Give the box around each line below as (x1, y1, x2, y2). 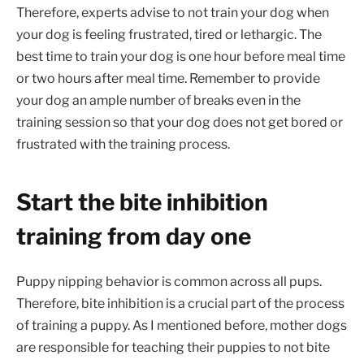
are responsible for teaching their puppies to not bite (16, 340, 330, 356)
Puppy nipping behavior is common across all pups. (16, 274, 322, 290)
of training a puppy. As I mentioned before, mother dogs (16, 318, 347, 334)
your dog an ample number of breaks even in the (16, 92, 301, 108)
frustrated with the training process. (16, 136, 230, 152)
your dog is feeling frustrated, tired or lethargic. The (16, 26, 322, 42)
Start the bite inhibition (16, 188, 268, 217)
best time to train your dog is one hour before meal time (16, 48, 345, 64)
